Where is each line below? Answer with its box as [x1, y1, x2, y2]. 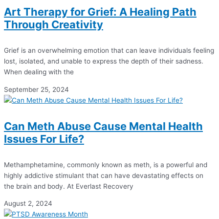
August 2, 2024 [4, 199, 52, 208]
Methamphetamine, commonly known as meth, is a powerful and [4, 160, 207, 169]
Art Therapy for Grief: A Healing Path [4, 5, 197, 18]
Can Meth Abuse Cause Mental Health [4, 119, 203, 132]
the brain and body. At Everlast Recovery [4, 182, 133, 190]
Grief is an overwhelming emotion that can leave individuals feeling [4, 46, 214, 54]
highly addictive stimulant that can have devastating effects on [4, 171, 203, 179]
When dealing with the [4, 67, 74, 76]
